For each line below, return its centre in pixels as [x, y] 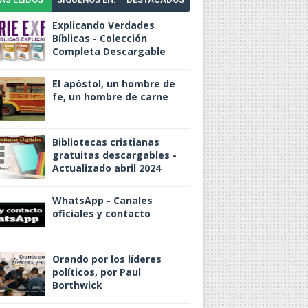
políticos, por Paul [97, 272]
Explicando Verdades [103, 25]
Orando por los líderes [107, 259]
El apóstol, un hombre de [114, 84]
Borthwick [77, 285]
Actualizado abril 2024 [107, 168]
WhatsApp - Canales [102, 201]
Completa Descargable [109, 52]
